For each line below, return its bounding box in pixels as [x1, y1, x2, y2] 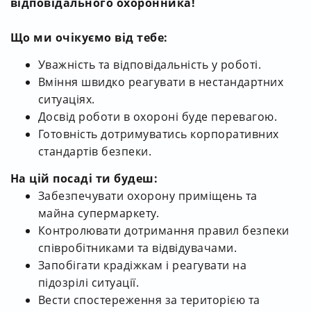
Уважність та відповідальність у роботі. [38, 56, 262, 72]
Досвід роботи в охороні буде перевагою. [38, 108, 278, 124]
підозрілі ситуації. [38, 274, 140, 290]
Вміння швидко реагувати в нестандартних [38, 74, 284, 90]
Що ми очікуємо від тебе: [10, 29, 168, 45]
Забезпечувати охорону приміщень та [38, 187, 258, 203]
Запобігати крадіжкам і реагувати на [38, 257, 247, 273]
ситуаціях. [38, 91, 95, 107]
